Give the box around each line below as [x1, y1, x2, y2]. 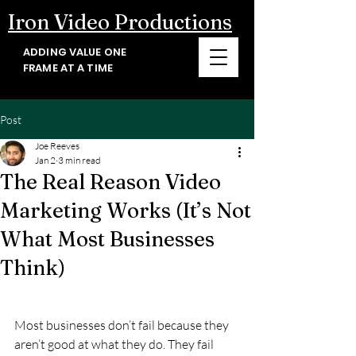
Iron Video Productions [8, 10, 232, 35]
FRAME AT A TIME [23, 60, 113, 75]
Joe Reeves [35, 140, 79, 152]
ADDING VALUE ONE [23, 44, 127, 60]
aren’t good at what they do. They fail [14, 336, 216, 352]
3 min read [58, 154, 101, 166]
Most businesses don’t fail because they [14, 317, 231, 333]
